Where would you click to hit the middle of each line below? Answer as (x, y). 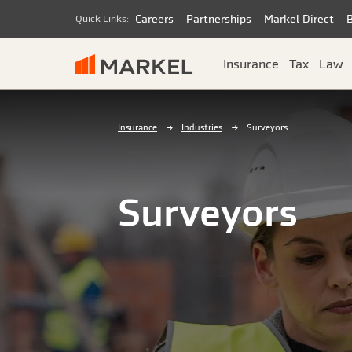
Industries (202, 127)
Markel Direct (299, 18)
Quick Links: (102, 19)
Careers (154, 18)
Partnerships (219, 18)
